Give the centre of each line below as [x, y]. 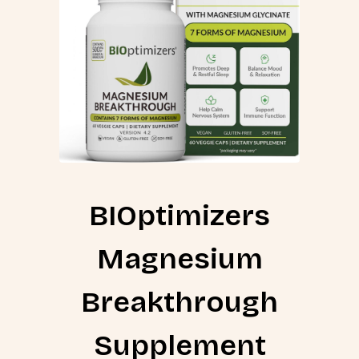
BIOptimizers [179, 216]
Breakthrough [179, 303]
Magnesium [179, 260]
